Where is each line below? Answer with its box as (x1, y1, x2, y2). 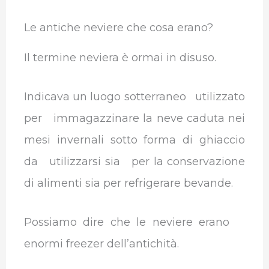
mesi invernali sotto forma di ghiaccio (23, 133, 246, 147)
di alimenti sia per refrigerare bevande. (23, 177, 236, 190)
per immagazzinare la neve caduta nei (23, 112, 246, 125)
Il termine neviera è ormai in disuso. (23, 51, 216, 65)
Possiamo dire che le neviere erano (23, 216, 246, 229)
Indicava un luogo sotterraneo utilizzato (23, 90, 246, 104)
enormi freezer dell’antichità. (23, 237, 179, 251)
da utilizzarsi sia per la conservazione (23, 155, 246, 169)
